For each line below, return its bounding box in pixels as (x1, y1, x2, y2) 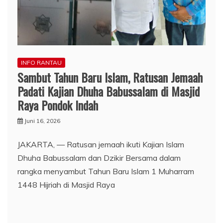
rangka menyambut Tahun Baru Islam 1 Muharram (17, 166, 194, 177)
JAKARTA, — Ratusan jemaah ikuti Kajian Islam (17, 139, 184, 150)
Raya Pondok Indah (17, 96, 98, 114)
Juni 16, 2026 (24, 117, 60, 125)
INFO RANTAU (21, 59, 62, 67)
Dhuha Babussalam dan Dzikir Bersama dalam (17, 153, 181, 163)
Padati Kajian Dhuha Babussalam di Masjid (17, 82, 200, 101)
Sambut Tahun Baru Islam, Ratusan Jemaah (17, 68, 203, 87)
